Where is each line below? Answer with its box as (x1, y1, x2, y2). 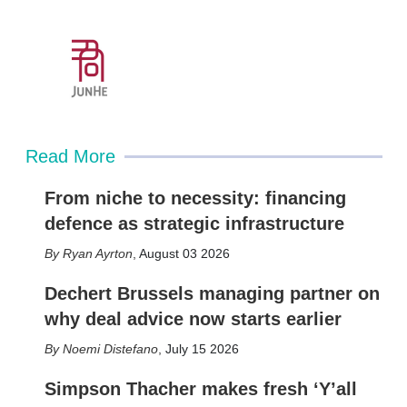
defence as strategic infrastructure (44, 213, 344, 233)
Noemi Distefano (62, 342, 158, 356)
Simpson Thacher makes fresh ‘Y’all (44, 379, 357, 399)
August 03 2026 (138, 246, 230, 261)
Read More (25, 146, 115, 166)
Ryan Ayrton (62, 246, 133, 261)
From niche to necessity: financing (44, 188, 346, 208)
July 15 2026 (164, 342, 239, 356)
